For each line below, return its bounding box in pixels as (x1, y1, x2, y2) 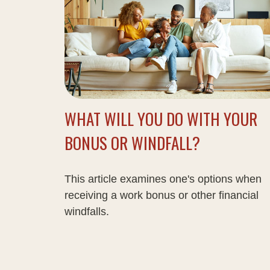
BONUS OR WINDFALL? (64, 131, 200, 155)
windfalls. (64, 206, 109, 218)
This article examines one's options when (64, 173, 262, 186)
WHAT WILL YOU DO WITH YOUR (64, 107, 257, 131)
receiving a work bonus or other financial (64, 189, 259, 202)
